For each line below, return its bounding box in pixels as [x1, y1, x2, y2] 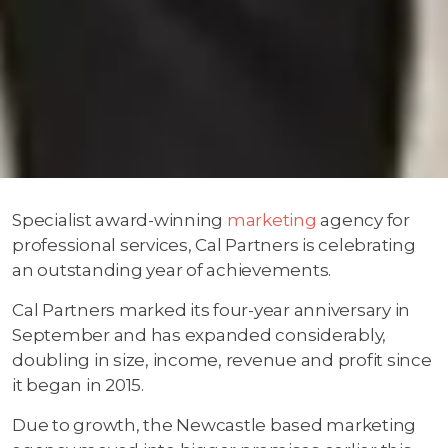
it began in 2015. [12, 374, 144, 395]
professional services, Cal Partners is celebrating [12, 234, 416, 255]
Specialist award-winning [12, 209, 227, 230]
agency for [316, 209, 410, 230]
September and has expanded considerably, [12, 324, 386, 345]
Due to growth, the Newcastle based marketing [12, 414, 416, 435]
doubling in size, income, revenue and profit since [12, 349, 432, 370]
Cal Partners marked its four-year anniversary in [12, 299, 410, 320]
